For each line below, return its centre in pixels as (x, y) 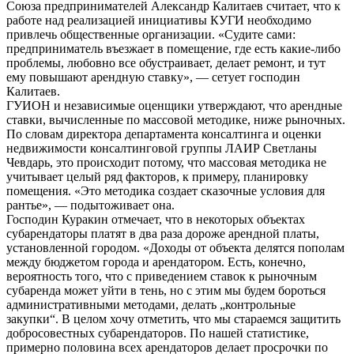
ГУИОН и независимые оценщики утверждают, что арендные (174, 106)
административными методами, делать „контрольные (151, 305)
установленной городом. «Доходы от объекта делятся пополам (175, 248)
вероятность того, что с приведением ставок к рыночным (162, 277)
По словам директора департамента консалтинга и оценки (164, 134)
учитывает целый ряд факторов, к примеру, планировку (157, 177)
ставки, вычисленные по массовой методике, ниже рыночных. (176, 120)
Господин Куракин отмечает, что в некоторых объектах (156, 220)
